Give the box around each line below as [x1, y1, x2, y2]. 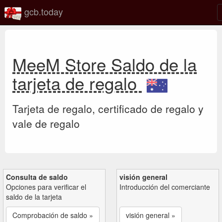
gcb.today [22, 4, 63, 18]
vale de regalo [12, 115, 80, 131]
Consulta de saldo [6, 171, 68, 182]
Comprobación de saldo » [12, 210, 93, 220]
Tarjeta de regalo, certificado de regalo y [12, 101, 204, 116]
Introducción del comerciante [119, 181, 210, 192]
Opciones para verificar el [6, 181, 86, 192]
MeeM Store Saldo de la [12, 52, 197, 76]
